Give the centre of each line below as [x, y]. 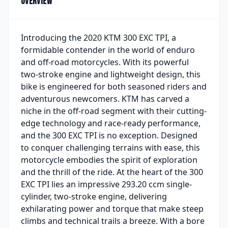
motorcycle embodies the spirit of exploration [109, 160]
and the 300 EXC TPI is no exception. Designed [109, 135]
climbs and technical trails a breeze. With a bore [113, 221]
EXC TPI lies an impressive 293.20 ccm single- [106, 184]
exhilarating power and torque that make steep [112, 208]
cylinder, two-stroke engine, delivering [94, 196]
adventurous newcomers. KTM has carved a [105, 98]
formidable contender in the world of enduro [108, 50]
